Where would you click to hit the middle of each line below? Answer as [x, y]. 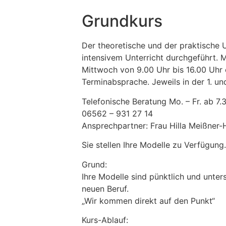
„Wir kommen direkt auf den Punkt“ [149, 201]
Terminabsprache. [117, 82]
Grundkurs [122, 21]
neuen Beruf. [105, 188]
